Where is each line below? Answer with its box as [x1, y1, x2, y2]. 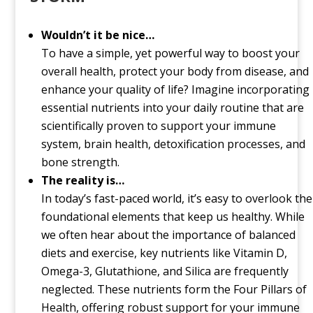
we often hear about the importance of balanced [41, 227, 296, 243]
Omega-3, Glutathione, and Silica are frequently [41, 263, 289, 279]
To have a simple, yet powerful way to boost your [41, 45, 300, 61]
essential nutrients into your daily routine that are [41, 100, 304, 116]
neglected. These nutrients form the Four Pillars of [41, 282, 307, 298]
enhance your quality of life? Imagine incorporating [41, 82, 310, 98]
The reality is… [41, 173, 124, 189]
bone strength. [41, 154, 119, 170]
